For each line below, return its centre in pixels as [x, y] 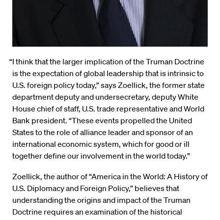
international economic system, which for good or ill [101, 144]
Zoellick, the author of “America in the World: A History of [110, 177]
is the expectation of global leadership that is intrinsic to [108, 73]
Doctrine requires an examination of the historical [97, 212]
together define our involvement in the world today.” [101, 156]
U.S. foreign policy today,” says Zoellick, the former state [109, 85]
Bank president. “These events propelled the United [102, 121]
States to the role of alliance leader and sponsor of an [103, 132]
